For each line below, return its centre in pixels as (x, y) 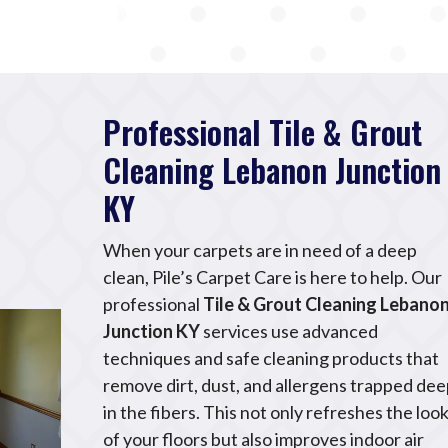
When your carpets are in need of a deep (260, 250)
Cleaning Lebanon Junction (272, 170)
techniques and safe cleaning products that (271, 358)
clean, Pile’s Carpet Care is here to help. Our (273, 277)
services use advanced (289, 331)
